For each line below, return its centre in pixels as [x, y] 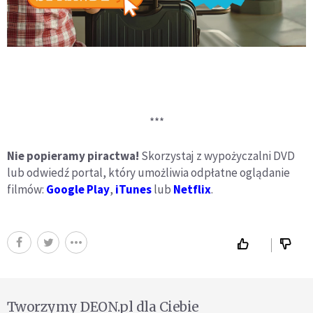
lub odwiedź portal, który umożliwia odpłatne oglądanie [148, 173]
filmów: [27, 190]
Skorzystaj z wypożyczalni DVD [218, 156]
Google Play [78, 190]
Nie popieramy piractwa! [74, 156]
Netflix [192, 190]
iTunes [133, 190]
